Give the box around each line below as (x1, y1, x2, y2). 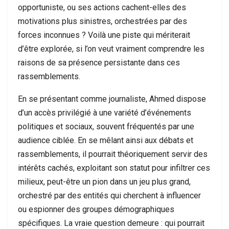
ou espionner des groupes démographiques (18, 204, 174, 214)
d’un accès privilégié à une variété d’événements (18, 108, 191, 118)
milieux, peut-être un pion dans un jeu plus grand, (18, 177, 191, 187)
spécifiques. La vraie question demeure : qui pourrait (18, 218, 204, 228)
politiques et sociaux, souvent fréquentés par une (18, 122, 194, 131)
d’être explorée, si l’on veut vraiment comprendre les (18, 44, 204, 54)
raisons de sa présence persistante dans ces (18, 58, 180, 67)
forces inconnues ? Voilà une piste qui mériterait (18, 30, 190, 40)
